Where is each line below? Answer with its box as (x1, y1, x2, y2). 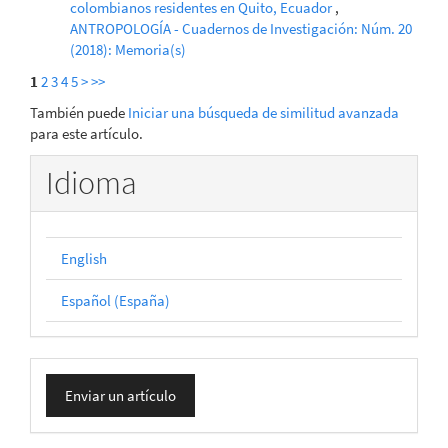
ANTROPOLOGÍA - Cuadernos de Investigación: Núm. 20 (70, 19, 412, 39)
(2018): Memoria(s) (70, 40, 186, 60)
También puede (30, 103, 128, 123)
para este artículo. (30, 124, 143, 144)
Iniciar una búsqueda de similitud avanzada (128, 103, 399, 123)
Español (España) (61, 291, 170, 311)
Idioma (46, 162, 137, 203)
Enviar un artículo (65, 386, 176, 406)
